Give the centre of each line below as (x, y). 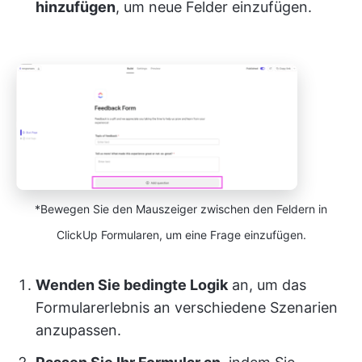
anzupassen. (78, 330)
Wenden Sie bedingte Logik (132, 284)
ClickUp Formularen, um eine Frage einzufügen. (181, 234)
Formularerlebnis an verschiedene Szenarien (187, 307)
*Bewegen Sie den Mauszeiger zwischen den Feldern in (181, 208)
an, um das (267, 284)
